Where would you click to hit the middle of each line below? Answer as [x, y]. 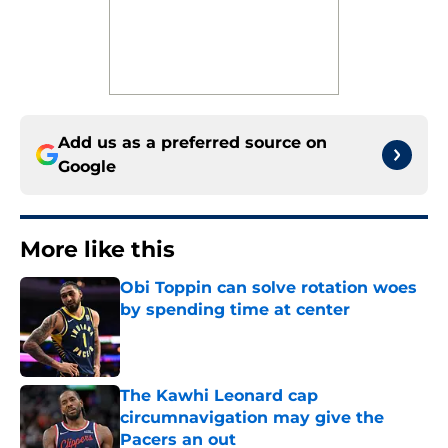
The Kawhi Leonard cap [219, 396]
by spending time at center [235, 310]
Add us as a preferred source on [192, 143]
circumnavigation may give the [252, 418]
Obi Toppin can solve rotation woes [268, 288]
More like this [97, 250]
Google [87, 167]
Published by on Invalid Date [206, 329]
